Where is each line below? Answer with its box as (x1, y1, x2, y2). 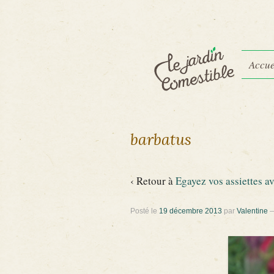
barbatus (130, 130, 192, 150)
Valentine (237, 207, 268, 216)
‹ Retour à (130, 174, 176, 188)
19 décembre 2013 (159, 207, 223, 216)
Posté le (130, 207, 160, 216)
